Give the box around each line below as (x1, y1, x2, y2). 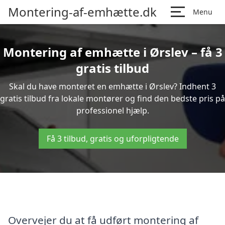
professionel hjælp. (76, 105, 149, 116)
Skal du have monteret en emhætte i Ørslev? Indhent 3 (9, 81, 216, 92)
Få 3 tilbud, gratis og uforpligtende (46, 133, 179, 144)
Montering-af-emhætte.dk (8, 4, 157, 20)
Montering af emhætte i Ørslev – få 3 (3, 44, 222, 60)
